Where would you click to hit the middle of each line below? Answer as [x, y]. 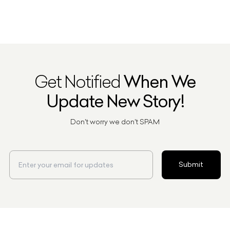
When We [159, 82]
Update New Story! [115, 102]
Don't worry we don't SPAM [115, 122]
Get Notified [77, 82]
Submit [191, 165]
